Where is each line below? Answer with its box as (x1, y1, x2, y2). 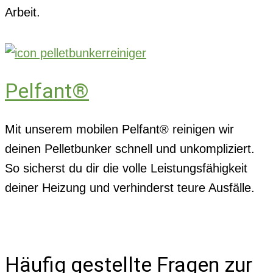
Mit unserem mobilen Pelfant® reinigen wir (5, 122, 234, 136)
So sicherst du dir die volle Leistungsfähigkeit (5, 161, 247, 175)
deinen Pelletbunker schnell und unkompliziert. (5, 142, 255, 156)
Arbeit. (5, 5, 40, 19)
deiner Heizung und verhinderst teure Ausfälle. (5, 181, 255, 195)
